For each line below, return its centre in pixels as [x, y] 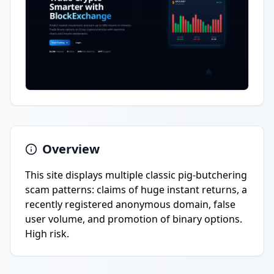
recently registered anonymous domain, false [130, 204]
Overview [71, 149]
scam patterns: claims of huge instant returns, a [136, 190]
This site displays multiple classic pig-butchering [136, 175]
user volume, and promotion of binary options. [134, 219]
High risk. [47, 234]
